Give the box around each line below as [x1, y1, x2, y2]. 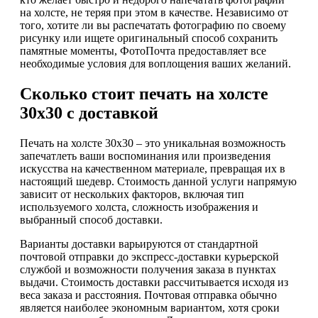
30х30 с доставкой [20, 104, 158, 123]
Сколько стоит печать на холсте [20, 84, 268, 104]
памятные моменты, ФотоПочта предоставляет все [20, 45, 266, 57]
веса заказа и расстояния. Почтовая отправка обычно [20, 288, 277, 301]
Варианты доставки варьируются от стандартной [20, 237, 258, 250]
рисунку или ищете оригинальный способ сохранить [20, 32, 278, 45]
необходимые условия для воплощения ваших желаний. [20, 57, 291, 70]
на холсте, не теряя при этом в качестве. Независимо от [20, 6, 288, 19]
